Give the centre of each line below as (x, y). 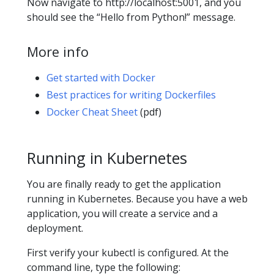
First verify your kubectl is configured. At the (128, 253)
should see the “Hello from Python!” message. (131, 17)
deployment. (55, 228)
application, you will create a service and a (122, 214)
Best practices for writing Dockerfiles (131, 94)
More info (58, 51)
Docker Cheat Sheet (92, 112)
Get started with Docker (101, 77)
